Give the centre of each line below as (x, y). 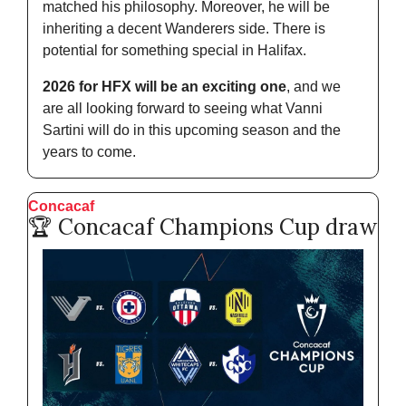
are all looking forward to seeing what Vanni (183, 108)
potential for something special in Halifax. (174, 50)
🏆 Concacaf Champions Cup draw (203, 227)
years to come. (91, 151)
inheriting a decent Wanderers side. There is (184, 28)
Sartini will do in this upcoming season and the (192, 130)
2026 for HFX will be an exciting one (164, 86)
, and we (314, 86)
